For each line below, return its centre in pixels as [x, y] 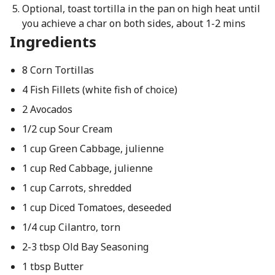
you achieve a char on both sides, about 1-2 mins [134, 23]
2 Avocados [47, 109]
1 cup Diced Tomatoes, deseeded [96, 207]
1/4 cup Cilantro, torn [71, 227]
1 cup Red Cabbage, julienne [87, 168]
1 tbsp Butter [52, 266]
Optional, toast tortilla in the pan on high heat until [141, 9]
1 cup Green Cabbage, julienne [93, 149]
